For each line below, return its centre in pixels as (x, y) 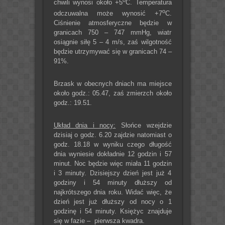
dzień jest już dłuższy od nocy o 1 (113, 202)
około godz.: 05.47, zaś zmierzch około (113, 93)
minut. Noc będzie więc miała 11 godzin (113, 164)
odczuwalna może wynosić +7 (108, 14)
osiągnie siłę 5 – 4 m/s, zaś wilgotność (113, 42)
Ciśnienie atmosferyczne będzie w (113, 23)
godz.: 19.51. (73, 103)
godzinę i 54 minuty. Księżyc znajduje (113, 211)
